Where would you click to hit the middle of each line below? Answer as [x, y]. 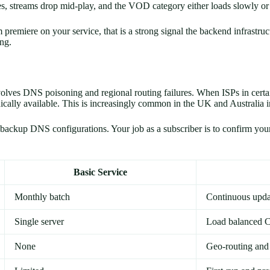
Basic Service [100, 172]
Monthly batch [42, 197]
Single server [39, 222]
